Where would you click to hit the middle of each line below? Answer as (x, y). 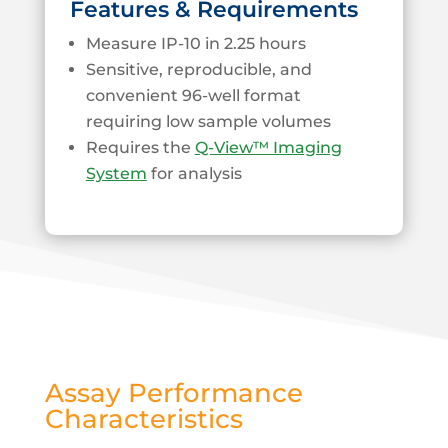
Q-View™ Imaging (268, 147)
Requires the (140, 147)
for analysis (194, 173)
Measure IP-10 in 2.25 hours (195, 43)
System (116, 173)
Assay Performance (173, 392)
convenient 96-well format (193, 95)
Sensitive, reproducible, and (198, 69)
